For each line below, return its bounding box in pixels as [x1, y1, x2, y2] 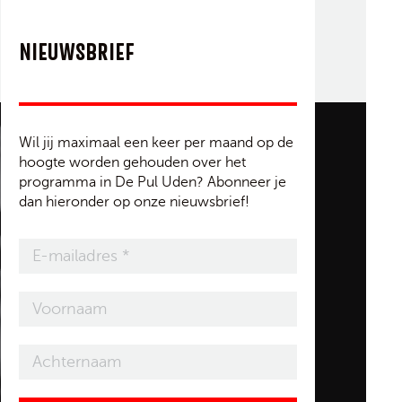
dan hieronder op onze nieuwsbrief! [19, 193, 249, 210]
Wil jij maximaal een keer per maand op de [19, 134, 293, 151]
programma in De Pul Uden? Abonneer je [19, 173, 286, 190]
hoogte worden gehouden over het [19, 153, 246, 170]
